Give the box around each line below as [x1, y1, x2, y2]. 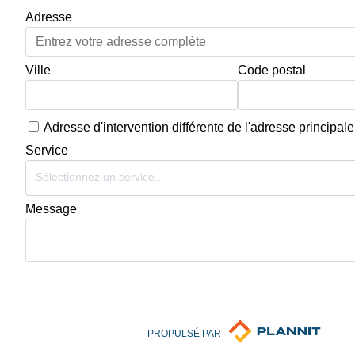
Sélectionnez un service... [36, 170, 164, 183]
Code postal [238, 63, 306, 77]
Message [25, 201, 77, 216]
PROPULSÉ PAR [147, 328, 222, 340]
